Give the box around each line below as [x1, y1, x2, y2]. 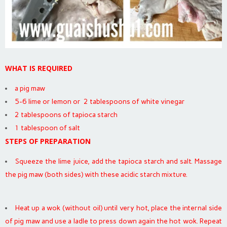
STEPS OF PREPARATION [5, 136, 91, 146]
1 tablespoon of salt [15, 123, 80, 132]
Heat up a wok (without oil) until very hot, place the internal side [15, 203, 222, 212]
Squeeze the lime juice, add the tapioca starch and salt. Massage [15, 157, 222, 166]
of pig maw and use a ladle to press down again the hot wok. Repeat [5, 216, 222, 225]
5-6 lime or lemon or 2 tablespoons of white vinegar [15, 97, 185, 106]
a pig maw [15, 84, 45, 93]
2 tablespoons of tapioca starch [15, 110, 119, 119]
